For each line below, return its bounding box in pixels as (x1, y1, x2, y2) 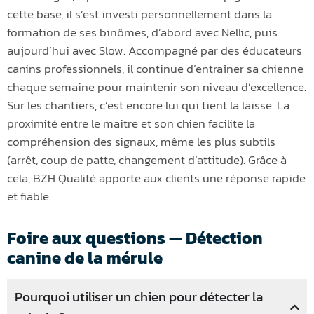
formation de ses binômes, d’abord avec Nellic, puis (7, 23, 278, 42)
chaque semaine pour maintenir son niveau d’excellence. (7, 78, 306, 97)
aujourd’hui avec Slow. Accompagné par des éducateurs (7, 41, 302, 60)
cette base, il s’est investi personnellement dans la (7, 5, 272, 24)
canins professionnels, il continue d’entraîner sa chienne (7, 60, 303, 78)
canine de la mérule (7, 245, 163, 271)
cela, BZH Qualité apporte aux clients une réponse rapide (7, 169, 306, 188)
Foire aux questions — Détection (7, 226, 263, 251)
